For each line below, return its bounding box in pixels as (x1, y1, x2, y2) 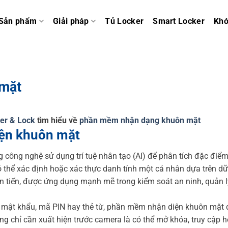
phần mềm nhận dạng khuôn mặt (79, 115, 201, 125)
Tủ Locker (105, 16, 144, 26)
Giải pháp (52, 16, 89, 26)
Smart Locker (153, 16, 205, 26)
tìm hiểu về (35, 115, 79, 125)
